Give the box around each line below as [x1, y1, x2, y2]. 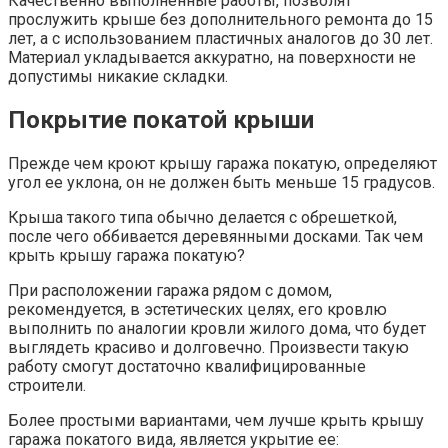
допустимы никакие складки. [8, 67, 228, 87]
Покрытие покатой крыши [8, 106, 314, 135]
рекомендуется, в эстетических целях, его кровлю [8, 299, 387, 319]
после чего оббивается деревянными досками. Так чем [8, 226, 423, 246]
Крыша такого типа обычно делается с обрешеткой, [8, 207, 397, 227]
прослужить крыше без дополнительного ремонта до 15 [8, 10, 433, 30]
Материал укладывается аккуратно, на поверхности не [8, 48, 416, 68]
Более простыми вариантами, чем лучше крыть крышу [8, 410, 424, 430]
